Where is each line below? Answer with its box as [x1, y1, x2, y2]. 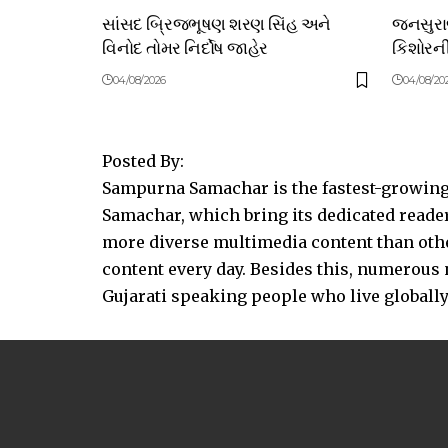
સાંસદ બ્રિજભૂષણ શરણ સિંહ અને [102, 10, 331, 36]
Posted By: [102, 151, 188, 172]
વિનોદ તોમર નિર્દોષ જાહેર [102, 34, 268, 60]
